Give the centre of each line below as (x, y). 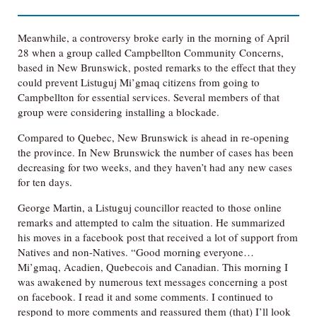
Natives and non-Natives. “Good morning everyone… (136, 252)
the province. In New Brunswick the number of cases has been (156, 152)
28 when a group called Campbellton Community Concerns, (151, 52)
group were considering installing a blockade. (119, 112)
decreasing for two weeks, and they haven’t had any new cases (155, 167)
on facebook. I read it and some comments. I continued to (145, 296)
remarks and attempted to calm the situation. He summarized (151, 222)
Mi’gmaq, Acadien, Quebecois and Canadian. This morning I (153, 267)
